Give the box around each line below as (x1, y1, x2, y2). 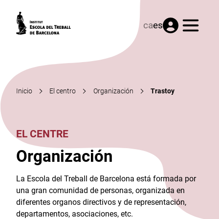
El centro (49, 87, 76, 95)
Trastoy (151, 87, 175, 95)
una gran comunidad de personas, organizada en (16, 185, 185, 195)
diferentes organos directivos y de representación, (16, 197, 186, 207)
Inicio (16, 87, 32, 95)
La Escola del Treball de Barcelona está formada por (16, 174, 196, 183)
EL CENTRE (16, 128, 68, 140)
